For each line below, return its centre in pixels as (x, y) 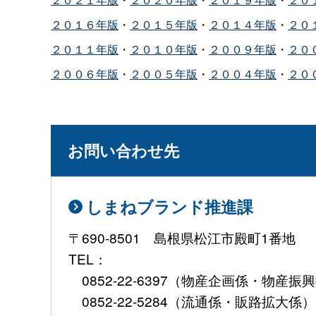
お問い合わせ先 (123, 150)
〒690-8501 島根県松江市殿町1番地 (182, 238)
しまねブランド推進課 (170, 206)
